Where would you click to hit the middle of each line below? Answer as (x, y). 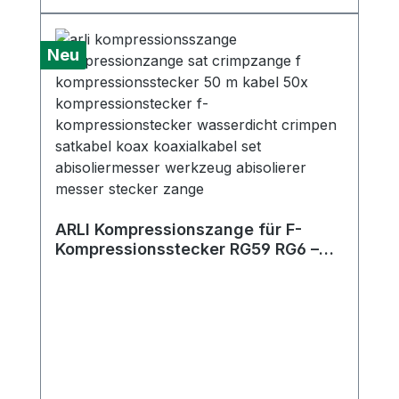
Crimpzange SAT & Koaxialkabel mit (195, 269)
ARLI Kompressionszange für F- (179, 229)
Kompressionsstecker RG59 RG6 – (187, 249)
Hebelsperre (103, 288)
